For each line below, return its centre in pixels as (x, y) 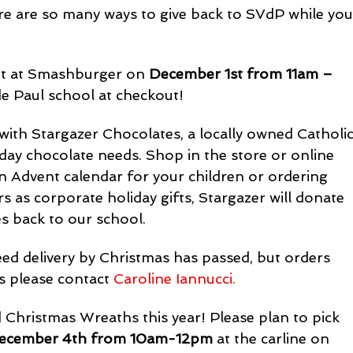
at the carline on (273, 338)
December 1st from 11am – (243, 73)
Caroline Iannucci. (175, 278)
